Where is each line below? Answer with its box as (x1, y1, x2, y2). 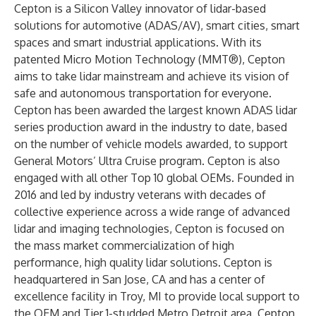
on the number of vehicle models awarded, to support (14, 137, 288, 151)
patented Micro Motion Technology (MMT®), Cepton (14, 52, 285, 66)
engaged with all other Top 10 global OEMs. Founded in (14, 171, 294, 185)
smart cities (206, 18, 265, 32)
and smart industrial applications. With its (49, 35, 262, 49)
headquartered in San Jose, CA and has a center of (14, 272, 265, 286)
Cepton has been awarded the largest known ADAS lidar (14, 103, 297, 117)
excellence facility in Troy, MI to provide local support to (14, 289, 300, 303)
